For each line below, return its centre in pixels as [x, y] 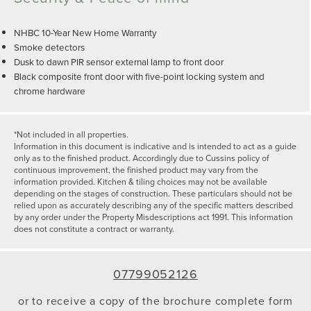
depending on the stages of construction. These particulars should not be [153, 194]
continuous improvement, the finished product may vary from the [136, 170]
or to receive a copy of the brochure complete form [155, 301]
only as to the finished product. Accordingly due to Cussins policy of [142, 158]
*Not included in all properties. [71, 135]
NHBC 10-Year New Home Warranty [85, 33]
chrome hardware [50, 91]
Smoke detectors [49, 47]
